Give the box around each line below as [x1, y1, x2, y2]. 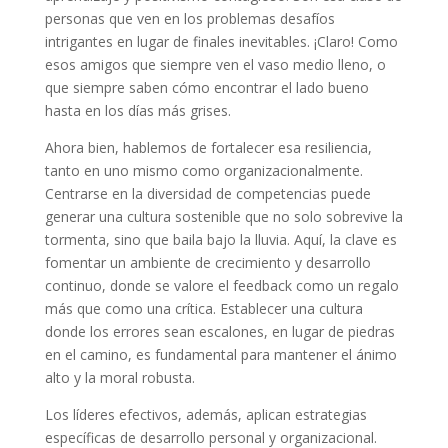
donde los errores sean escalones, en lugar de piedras [44, 322, 395, 342]
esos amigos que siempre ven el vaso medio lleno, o [44, 55, 386, 75]
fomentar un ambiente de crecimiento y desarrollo [44, 253, 371, 273]
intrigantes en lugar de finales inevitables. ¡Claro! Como [44, 32, 398, 52]
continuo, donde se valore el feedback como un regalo [44, 276, 399, 296]
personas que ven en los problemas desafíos [44, 9, 335, 29]
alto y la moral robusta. [44, 368, 195, 388]
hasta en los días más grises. [44, 101, 231, 121]
